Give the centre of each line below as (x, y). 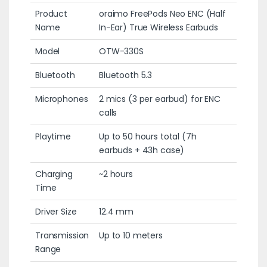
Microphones (61, 99)
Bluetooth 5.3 (125, 75)
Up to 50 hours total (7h (148, 136)
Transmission (62, 235)
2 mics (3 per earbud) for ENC (159, 99)
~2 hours (116, 174)
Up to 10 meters (131, 235)
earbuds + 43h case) (142, 150)
